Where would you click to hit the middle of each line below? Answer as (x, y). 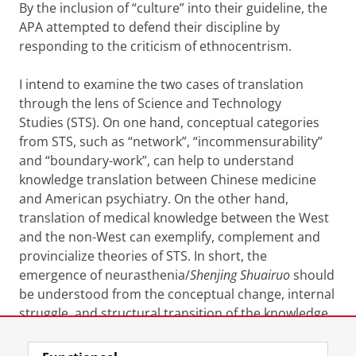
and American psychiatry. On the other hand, (154, 199)
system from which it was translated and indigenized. (178, 332)
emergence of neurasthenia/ (104, 275)
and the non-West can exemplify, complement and (170, 237)
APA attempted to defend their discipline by (149, 27)
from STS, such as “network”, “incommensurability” (171, 141)
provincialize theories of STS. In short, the (143, 256)
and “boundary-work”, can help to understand (157, 161)
